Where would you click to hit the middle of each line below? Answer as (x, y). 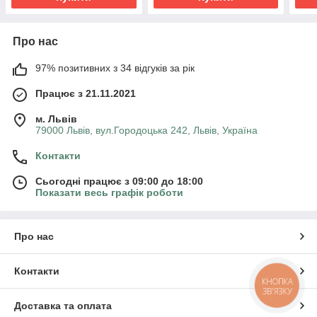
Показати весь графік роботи (109, 192)
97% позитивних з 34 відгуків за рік (115, 68)
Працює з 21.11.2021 (86, 93)
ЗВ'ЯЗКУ (277, 291)
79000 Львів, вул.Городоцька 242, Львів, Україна (146, 130)
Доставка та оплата (63, 305)
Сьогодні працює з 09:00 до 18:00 (119, 181)
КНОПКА (277, 281)
